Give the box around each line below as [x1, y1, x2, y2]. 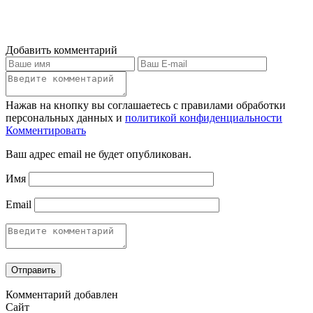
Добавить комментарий [6, 44, 117, 57]
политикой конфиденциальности [125, 112, 282, 124]
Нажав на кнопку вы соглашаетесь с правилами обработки [6, 99, 286, 112]
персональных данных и [6, 112, 125, 124]
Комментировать [6, 124, 86, 137]
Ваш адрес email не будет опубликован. [6, 148, 191, 161]
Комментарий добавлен [6, 289, 118, 301]
